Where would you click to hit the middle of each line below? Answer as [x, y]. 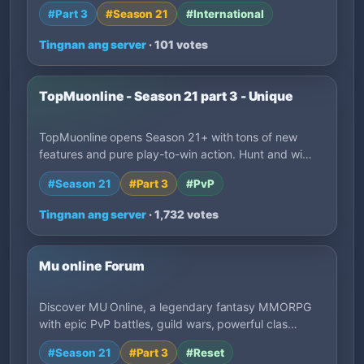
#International [225, 13]
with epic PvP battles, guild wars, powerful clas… [168, 323]
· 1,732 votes [182, 214]
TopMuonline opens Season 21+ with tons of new [168, 137]
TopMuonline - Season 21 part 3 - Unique [167, 96]
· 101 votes [177, 44]
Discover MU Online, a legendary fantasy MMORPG [175, 306]
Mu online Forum [92, 266]
